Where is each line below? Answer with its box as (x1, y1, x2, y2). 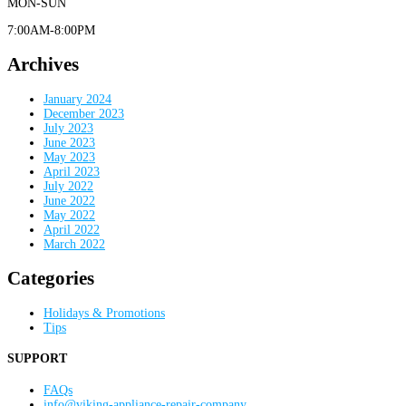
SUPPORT (7, 352, 67, 366)
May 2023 (43, 150, 95, 164)
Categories (7, 267, 94, 290)
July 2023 (43, 121, 93, 135)
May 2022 (43, 208, 95, 222)
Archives (7, 53, 79, 76)
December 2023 (43, 106, 124, 121)
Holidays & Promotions (43, 305, 165, 320)
